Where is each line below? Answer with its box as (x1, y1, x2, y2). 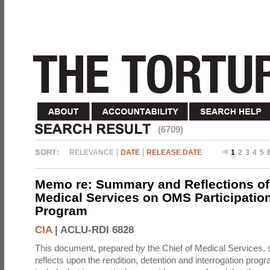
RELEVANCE (69, 148, 114, 157)
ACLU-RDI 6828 (60, 224, 134, 236)
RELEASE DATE (146, 148, 202, 157)
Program (35, 204, 87, 218)
